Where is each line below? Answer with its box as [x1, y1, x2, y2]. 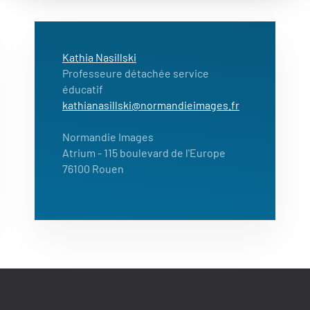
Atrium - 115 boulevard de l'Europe [62, 145, 226, 159]
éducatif [62, 82, 103, 95]
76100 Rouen [62, 161, 124, 175]
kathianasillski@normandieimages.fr [62, 98, 239, 111]
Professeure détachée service [62, 66, 209, 80]
